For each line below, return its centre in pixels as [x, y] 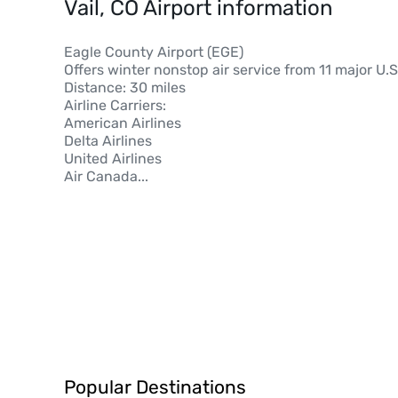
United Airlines [113, 159]
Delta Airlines [108, 141]
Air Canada [101, 176]
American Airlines [123, 123]
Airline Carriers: [115, 105]
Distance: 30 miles [125, 88]
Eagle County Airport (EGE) [154, 52]
